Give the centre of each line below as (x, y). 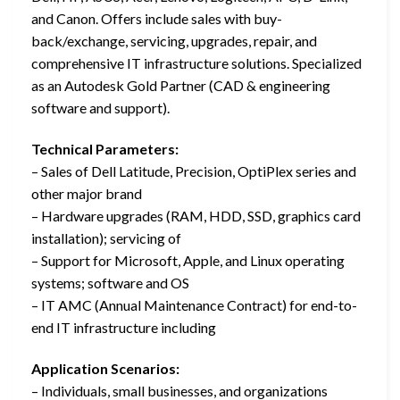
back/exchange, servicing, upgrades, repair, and (174, 41)
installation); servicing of (106, 237)
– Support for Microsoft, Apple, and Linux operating (188, 260)
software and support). (100, 108)
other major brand (87, 193)
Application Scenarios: (105, 368)
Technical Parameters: (105, 148)
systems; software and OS (110, 282)
